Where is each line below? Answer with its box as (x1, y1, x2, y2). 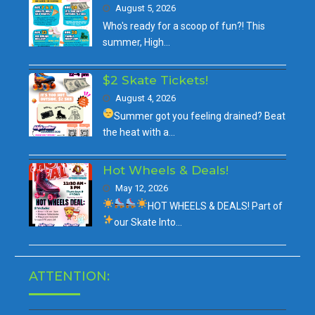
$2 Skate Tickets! (103, 73, 209, 88)
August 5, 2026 (115, 3, 176, 14)
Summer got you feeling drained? (114, 110, 265, 122)
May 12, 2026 (115, 183, 169, 194)
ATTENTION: (29, 269, 110, 285)
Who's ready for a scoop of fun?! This (103, 20, 266, 32)
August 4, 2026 (115, 93, 176, 104)
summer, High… (103, 37, 171, 49)
